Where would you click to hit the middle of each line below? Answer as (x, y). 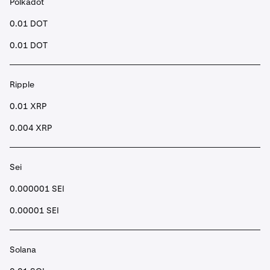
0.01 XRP (28, 106)
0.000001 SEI (37, 189)
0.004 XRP (31, 128)
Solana (23, 250)
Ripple (22, 84)
